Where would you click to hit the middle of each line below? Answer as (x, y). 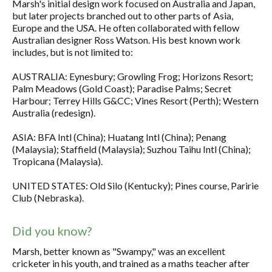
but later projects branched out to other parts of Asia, (123, 15)
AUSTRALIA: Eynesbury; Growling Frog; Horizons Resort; (133, 76)
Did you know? (52, 231)
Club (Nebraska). (48, 198)
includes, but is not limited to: (73, 52)
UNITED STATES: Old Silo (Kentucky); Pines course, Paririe (135, 185)
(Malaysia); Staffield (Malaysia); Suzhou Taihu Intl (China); (131, 149)
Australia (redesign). (54, 113)
